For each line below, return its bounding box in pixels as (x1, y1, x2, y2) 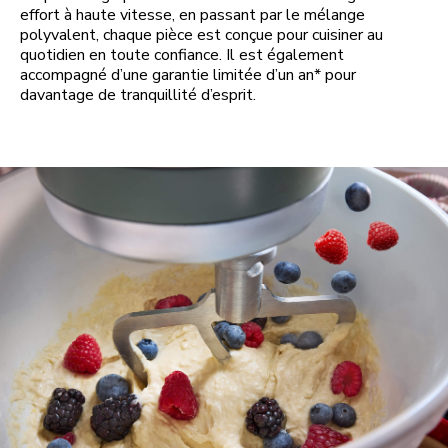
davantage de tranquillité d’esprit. (20, 84, 256, 107)
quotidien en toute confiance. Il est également (20, 44, 344, 67)
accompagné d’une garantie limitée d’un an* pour (20, 64, 356, 87)
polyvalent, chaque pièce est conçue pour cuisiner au (20, 24, 383, 47)
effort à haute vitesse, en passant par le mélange (20, 4, 365, 27)
